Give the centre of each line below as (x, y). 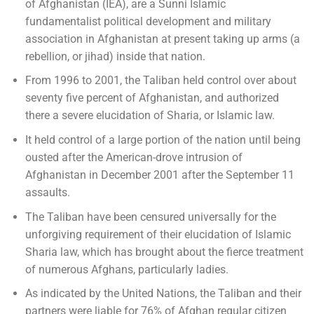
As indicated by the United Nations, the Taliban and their (163, 294)
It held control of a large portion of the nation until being (163, 139)
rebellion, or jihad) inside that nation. (115, 56)
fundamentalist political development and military (148, 21)
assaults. (47, 192)
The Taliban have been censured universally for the (150, 217)
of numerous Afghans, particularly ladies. (127, 269)
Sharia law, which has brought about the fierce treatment (164, 252)
